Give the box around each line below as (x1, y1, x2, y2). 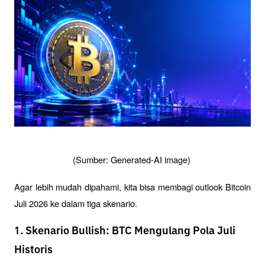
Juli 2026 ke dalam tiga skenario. (14, 197, 137, 210)
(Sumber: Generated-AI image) (72, 153, 193, 166)
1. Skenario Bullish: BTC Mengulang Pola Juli (14, 226, 235, 237)
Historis (14, 245, 53, 256)
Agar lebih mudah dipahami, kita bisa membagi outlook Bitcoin (14, 180, 251, 193)
